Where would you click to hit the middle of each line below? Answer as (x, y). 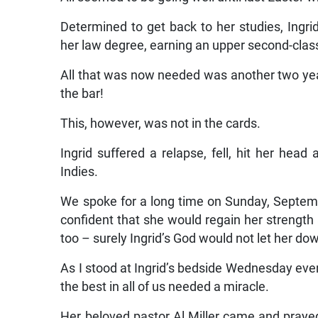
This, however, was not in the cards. (161, 124)
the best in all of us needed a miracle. (165, 287)
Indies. (79, 172)
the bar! (82, 94)
